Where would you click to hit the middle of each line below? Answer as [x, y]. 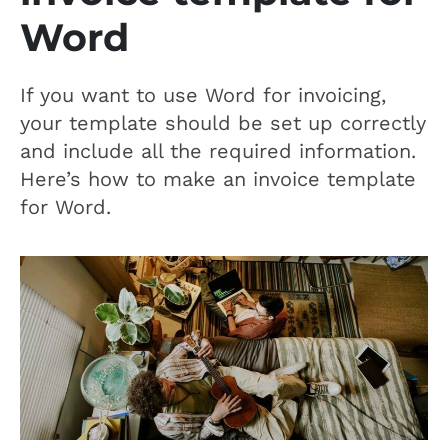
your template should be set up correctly [223, 123]
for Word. [65, 207]
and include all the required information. [218, 151]
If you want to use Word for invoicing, [203, 95]
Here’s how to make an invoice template [218, 179]
